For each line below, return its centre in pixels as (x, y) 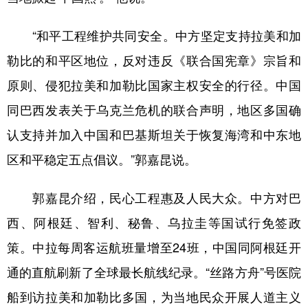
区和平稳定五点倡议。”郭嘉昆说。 (102, 159)
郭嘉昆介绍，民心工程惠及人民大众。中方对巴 (154, 198)
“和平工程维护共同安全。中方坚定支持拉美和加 (154, 36)
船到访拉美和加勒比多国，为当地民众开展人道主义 (154, 297)
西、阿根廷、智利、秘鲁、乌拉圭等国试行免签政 (154, 223)
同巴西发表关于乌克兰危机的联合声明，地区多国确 (154, 110)
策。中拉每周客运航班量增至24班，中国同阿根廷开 (154, 247)
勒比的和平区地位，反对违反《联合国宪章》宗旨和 (154, 60)
